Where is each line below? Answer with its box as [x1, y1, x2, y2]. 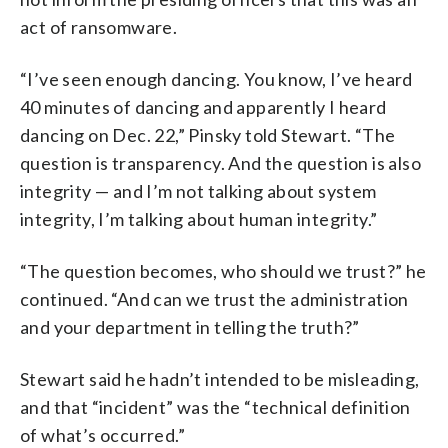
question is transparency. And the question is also [20, 151, 421, 174]
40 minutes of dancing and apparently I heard [20, 95, 387, 118]
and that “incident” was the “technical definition [20, 395, 411, 418]
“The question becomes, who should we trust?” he [20, 259, 427, 282]
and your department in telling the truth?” [20, 315, 360, 338]
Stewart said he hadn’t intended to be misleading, [20, 367, 420, 390]
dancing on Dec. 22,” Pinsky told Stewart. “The [20, 123, 396, 146]
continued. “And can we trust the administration [20, 287, 409, 310]
